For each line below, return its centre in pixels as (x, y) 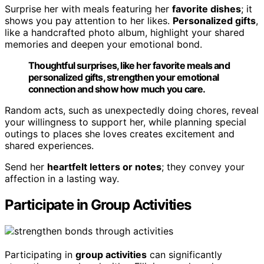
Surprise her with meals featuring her (88, 9)
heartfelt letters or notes (104, 167)
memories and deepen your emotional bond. (103, 44)
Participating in (40, 254)
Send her (26, 167)
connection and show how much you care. (117, 89)
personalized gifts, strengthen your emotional (124, 77)
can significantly (184, 254)
